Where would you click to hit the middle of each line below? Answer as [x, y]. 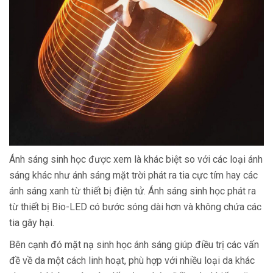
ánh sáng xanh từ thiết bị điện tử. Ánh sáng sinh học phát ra [133, 191]
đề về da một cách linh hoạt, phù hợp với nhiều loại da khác [132, 261]
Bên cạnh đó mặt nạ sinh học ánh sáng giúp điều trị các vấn [134, 245]
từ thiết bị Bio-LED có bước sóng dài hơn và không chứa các [135, 207]
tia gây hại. [33, 223]
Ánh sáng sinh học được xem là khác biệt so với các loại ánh [136, 159]
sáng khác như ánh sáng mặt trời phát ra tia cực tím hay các [133, 175]
